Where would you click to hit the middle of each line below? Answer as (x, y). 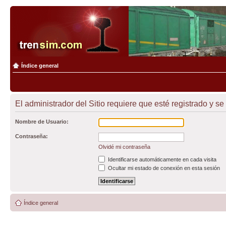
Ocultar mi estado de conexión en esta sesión (163, 168)
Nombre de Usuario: (42, 122)
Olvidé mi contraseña (124, 147)
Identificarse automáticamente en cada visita (161, 159)
